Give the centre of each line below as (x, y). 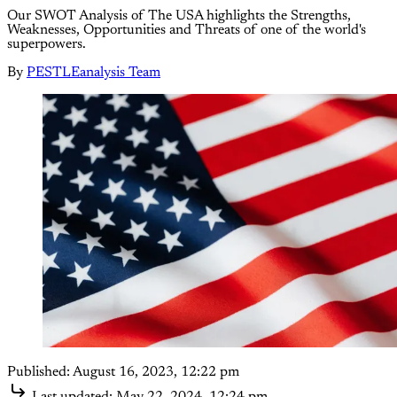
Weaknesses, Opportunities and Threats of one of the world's (187, 30)
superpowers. (47, 44)
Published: (39, 373)
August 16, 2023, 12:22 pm (156, 373)
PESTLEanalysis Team (93, 72)
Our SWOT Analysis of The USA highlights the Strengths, (179, 16)
